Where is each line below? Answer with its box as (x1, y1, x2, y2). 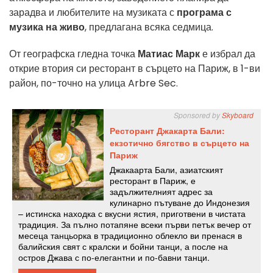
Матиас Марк (138, 47, 200, 62)
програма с (177, 5, 232, 20)
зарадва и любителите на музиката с (9, 5, 177, 20)
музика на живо (9, 20, 85, 35)
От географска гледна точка (9, 47, 138, 62)
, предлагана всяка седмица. (85, 20, 213, 35)
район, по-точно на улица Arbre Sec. (9, 76, 178, 91)
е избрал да (200, 47, 255, 62)
